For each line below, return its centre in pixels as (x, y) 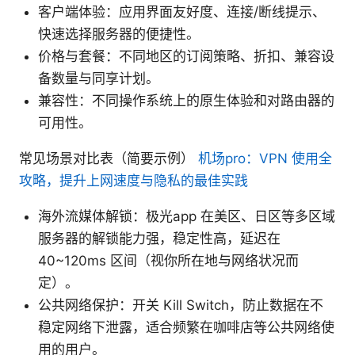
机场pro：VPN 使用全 (265, 159)
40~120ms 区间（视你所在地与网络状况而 (168, 261)
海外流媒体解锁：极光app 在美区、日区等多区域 (187, 217)
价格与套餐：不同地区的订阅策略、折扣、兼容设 (186, 57)
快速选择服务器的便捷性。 (119, 34)
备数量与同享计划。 (99, 79)
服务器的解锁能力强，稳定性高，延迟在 (159, 239)
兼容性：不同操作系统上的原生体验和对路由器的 (186, 101)
